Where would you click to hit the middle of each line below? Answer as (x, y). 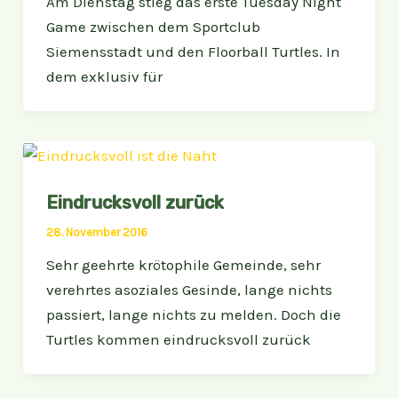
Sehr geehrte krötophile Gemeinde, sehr (183, 264)
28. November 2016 (96, 232)
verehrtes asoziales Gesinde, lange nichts (189, 289)
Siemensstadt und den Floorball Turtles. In (193, 51)
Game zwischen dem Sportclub (153, 26)
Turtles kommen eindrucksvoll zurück (178, 339)
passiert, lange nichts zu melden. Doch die (193, 314)
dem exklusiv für (104, 76)
